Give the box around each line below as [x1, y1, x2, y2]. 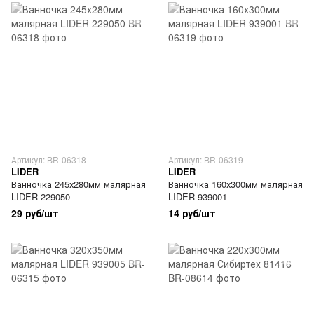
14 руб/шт [168, 206, 216, 220]
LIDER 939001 [168, 190, 227, 203]
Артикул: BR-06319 [168, 153, 243, 165]
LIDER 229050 [11, 190, 70, 203]
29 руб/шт [11, 206, 59, 220]
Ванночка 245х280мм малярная [11, 177, 146, 191]
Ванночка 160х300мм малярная [168, 177, 303, 191]
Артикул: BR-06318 [11, 153, 86, 165]
